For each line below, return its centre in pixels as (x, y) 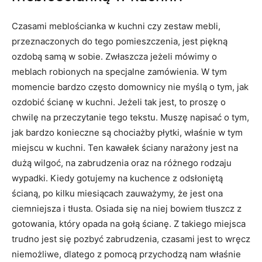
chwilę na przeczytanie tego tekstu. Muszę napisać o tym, (130, 117)
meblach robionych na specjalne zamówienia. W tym (119, 71)
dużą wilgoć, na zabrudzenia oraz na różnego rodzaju (122, 163)
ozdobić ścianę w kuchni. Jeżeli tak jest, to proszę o (119, 102)
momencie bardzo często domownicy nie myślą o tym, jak (130, 87)
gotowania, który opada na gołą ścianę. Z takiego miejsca (129, 223)
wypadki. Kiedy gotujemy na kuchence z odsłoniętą (117, 178)
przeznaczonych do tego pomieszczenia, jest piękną (120, 41)
